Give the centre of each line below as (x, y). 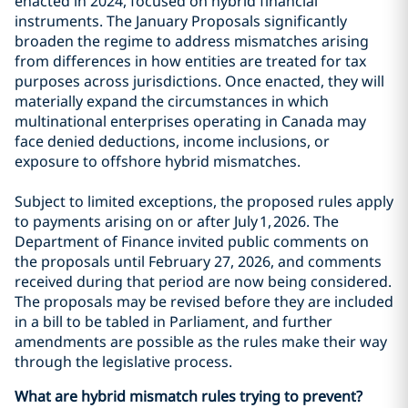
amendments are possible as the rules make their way (201, 342)
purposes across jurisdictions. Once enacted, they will (199, 81)
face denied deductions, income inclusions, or (172, 141)
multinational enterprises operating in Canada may (190, 121)
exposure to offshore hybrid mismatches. (158, 161)
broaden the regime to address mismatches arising (192, 41)
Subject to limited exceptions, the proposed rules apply (204, 201)
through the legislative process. (123, 362)
